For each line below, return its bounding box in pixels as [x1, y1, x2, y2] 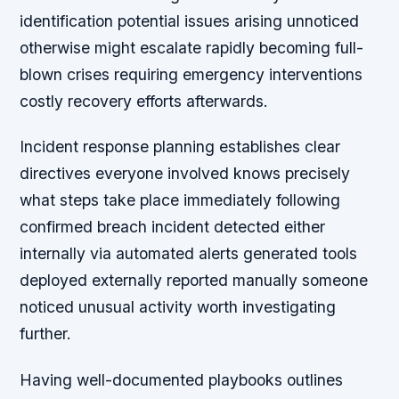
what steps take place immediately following [20, 191, 341, 210]
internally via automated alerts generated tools [20, 244, 358, 264]
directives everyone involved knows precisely [20, 164, 351, 183]
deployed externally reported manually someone [20, 271, 369, 290]
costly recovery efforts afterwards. [20, 92, 269, 111]
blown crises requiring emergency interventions [20, 65, 363, 85]
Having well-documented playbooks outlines [20, 370, 344, 389]
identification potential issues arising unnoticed [20, 12, 360, 31]
